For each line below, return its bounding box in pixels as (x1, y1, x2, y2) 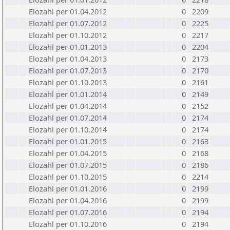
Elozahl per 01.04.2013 (29, 53, 107, 64)
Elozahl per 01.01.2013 (29, 42, 107, 52)
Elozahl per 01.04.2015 (29, 148, 107, 158)
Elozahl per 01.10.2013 (29, 77, 107, 87)
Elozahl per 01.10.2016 (29, 219, 107, 229)
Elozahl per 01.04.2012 (29, 6, 107, 16)
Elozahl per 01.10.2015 (29, 171, 107, 182)
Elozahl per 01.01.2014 (29, 89, 107, 99)
